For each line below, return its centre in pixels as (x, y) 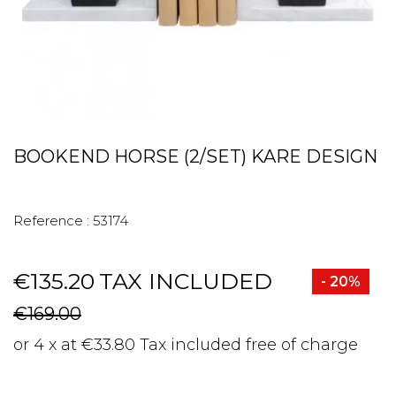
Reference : (51, 221)
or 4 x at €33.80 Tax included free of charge (186, 345)
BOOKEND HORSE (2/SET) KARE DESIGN (195, 156)
